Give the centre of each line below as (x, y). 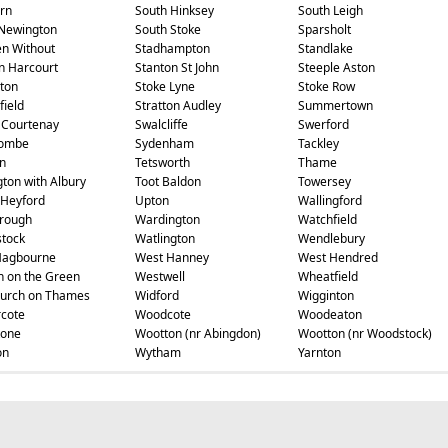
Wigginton (325, 295)
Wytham (157, 352)
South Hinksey (174, 10)
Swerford (323, 124)
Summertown (335, 105)
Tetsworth (162, 162)
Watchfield (327, 219)
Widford (156, 295)
